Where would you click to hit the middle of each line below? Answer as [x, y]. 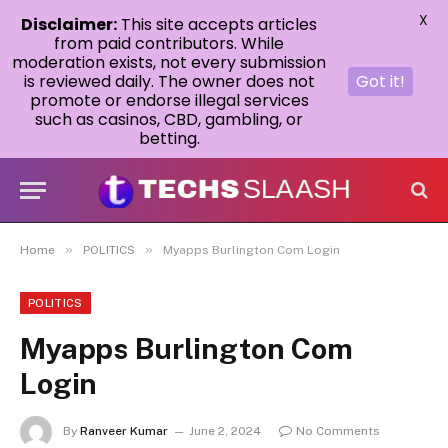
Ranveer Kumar [124, 431]
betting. [169, 138]
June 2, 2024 [225, 431]
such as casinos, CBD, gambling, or [169, 119]
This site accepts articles [217, 24]
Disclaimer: [69, 24]
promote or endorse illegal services [169, 100]
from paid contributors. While [169, 43]
